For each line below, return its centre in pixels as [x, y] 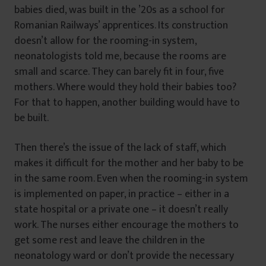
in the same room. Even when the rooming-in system [131, 179]
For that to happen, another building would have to [127, 103]
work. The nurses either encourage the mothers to [126, 225]
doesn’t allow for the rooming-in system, [105, 41]
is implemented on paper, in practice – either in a [122, 194]
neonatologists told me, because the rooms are [120, 57]
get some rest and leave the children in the [110, 241]
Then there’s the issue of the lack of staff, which [120, 148]
